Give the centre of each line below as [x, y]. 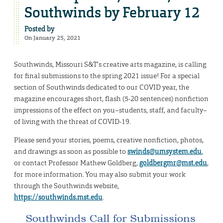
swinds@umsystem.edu [165, 152]
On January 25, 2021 [53, 38]
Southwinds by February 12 [112, 13]
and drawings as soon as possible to [71, 152]
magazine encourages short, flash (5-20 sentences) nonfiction [111, 99]
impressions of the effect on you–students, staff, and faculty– [111, 110]
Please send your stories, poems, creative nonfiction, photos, [109, 140]
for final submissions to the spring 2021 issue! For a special [107, 76]
